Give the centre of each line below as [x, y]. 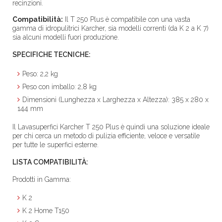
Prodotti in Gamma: [42, 179]
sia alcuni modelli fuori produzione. [66, 37]
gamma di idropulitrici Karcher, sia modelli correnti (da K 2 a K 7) [111, 28]
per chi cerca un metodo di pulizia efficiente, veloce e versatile [106, 136]
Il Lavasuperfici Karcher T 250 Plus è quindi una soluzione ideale [111, 127]
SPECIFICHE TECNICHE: [52, 55]
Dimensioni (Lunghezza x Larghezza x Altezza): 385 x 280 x [115, 100]
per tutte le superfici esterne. [55, 145]
